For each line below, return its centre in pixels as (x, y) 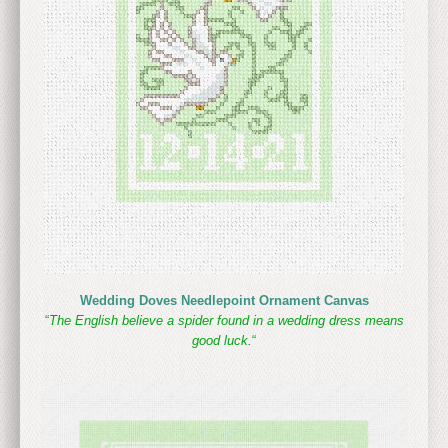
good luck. (222, 340)
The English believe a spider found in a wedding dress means (226, 320)
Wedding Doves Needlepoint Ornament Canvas (224, 300)
